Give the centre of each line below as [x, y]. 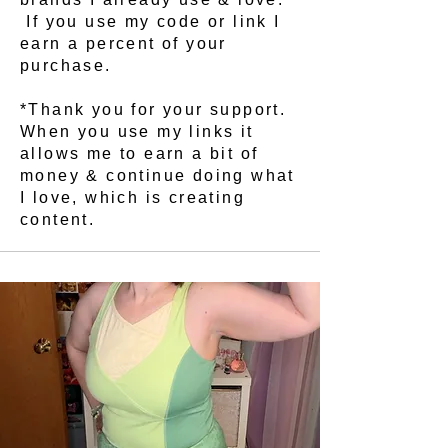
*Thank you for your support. [153, 109]
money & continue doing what [157, 175]
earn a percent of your [123, 43]
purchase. [66, 65]
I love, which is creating [132, 197]
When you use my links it [137, 131]
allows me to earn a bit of [139, 153]
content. [61, 219]
